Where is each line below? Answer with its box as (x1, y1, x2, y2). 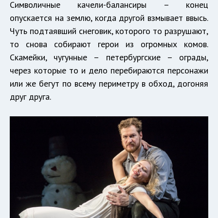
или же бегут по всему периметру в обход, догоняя (10, 77, 208, 89)
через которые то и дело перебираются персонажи (10, 64, 208, 76)
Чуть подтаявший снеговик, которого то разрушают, (10, 25, 208, 36)
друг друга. (10, 91, 51, 102)
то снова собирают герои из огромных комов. (10, 38, 208, 50)
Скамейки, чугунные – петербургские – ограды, (10, 51, 208, 63)
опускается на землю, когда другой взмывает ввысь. (10, 12, 208, 23)
